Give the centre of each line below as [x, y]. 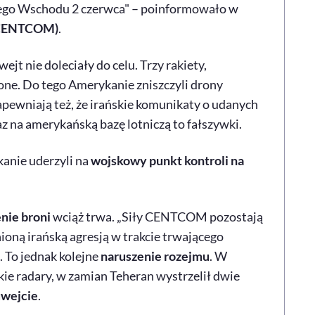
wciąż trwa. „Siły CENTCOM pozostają [156, 216]
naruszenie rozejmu [155, 256]
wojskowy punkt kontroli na [167, 160]
